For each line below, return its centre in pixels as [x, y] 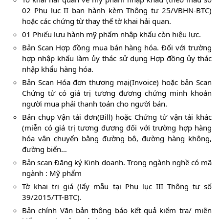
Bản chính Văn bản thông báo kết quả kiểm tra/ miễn [117, 210]
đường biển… [44, 149]
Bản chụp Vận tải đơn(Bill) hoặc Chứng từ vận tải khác [117, 117]
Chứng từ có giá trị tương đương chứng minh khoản [117, 93]
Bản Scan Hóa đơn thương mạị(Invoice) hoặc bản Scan [117, 82]
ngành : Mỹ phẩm [52, 173]
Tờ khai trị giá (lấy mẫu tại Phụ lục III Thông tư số [117, 186]
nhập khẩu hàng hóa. [58, 69]
